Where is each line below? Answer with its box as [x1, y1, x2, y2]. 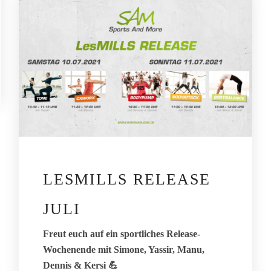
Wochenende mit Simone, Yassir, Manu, [42, 244, 204, 255]
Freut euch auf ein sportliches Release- [42, 229, 200, 240]
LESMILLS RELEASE [42, 171, 211, 189]
